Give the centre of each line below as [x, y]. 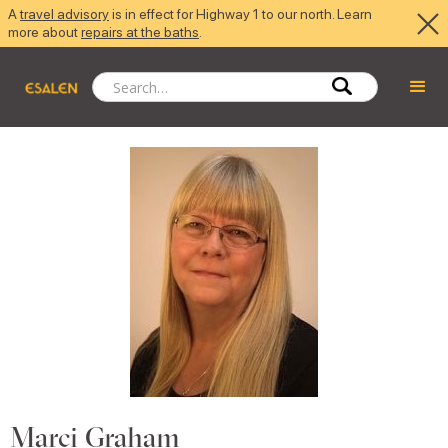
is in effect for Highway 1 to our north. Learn [240, 14]
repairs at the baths [140, 32]
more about [44, 32]
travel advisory [64, 14]
